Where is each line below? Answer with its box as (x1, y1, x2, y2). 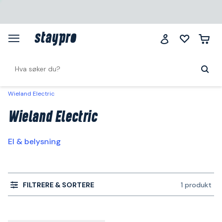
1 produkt (181, 180, 212, 189)
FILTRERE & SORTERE (23, 180, 94, 189)
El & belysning (8, 136, 61, 147)
